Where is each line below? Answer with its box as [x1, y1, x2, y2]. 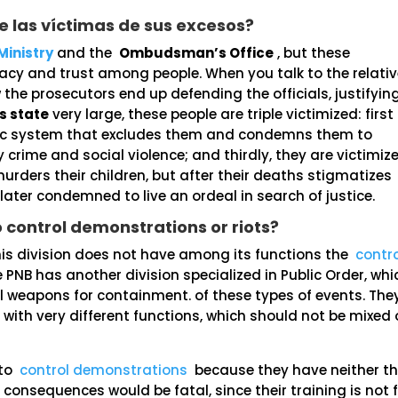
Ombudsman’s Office [119, 44, 275, 62]
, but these [274, 44, 351, 62]
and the [53, 44, 120, 62]
